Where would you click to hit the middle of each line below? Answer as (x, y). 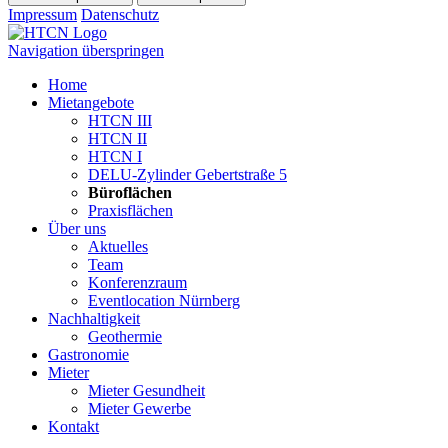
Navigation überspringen (86, 50)
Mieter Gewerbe (139, 408)
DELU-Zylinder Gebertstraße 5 (187, 174)
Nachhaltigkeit (94, 318)
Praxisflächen (130, 210)
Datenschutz (120, 14)
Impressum (42, 14)
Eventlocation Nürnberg (164, 300)
